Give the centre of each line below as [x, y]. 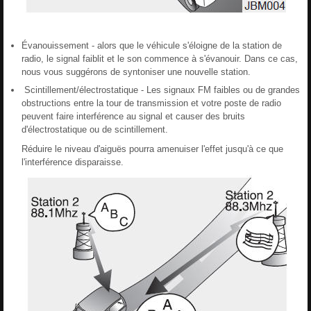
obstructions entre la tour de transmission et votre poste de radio [151, 103]
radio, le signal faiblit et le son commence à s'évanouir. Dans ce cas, [160, 58]
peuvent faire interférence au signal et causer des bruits [133, 116]
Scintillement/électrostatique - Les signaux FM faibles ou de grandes [161, 90]
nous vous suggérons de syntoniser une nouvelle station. [136, 72]
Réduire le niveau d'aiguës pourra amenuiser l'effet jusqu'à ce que [152, 149]
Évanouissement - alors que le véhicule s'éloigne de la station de [152, 45]
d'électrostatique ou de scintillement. [95, 129]
